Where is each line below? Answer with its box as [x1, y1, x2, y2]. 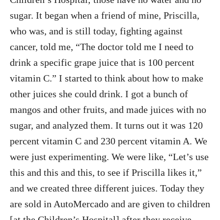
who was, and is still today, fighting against [10, 26, 183, 37]
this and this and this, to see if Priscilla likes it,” [10, 167, 202, 178]
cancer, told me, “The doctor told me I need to [10, 41, 193, 53]
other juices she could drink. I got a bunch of [10, 88, 188, 100]
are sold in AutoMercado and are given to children [10, 198, 210, 210]
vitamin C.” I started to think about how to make [10, 73, 203, 84]
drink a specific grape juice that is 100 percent [10, 57, 194, 68]
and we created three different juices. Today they [10, 183, 204, 194]
